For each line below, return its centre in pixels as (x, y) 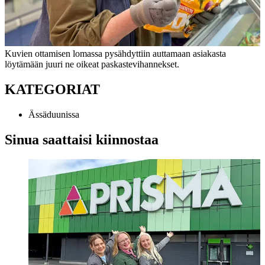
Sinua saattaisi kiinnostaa (82, 139)
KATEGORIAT (52, 89)
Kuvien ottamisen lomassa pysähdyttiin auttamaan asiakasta (115, 53)
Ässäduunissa (54, 114)
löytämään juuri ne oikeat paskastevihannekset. (92, 64)
